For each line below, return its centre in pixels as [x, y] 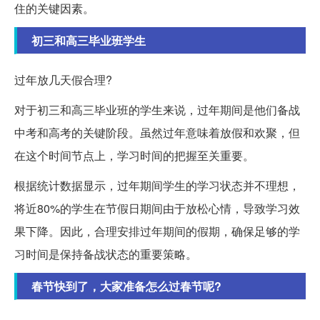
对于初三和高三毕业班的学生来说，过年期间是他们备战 [157, 110]
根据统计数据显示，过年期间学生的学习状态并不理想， [157, 186]
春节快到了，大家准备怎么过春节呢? [126, 286]
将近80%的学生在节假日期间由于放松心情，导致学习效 [157, 209]
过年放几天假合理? [63, 80]
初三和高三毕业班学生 [89, 41]
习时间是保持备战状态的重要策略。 [106, 254]
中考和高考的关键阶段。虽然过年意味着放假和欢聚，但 [157, 133]
